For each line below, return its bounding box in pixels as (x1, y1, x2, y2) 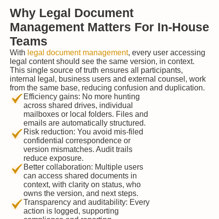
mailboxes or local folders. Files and (23, 110, 148, 118)
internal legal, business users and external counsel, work (10, 75, 206, 83)
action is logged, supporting (23, 207, 119, 215)
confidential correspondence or (23, 136, 131, 145)
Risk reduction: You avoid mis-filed (23, 128, 143, 136)
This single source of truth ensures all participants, (10, 66, 183, 74)
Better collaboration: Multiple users (23, 163, 143, 171)
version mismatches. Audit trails (23, 145, 132, 153)
